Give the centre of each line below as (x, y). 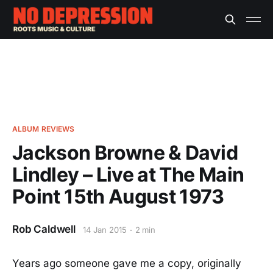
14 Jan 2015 (105, 230)
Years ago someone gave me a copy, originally (127, 263)
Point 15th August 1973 (118, 197)
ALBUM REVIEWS (44, 129)
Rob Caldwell (44, 229)
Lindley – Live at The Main (128, 175)
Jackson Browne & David (125, 153)
